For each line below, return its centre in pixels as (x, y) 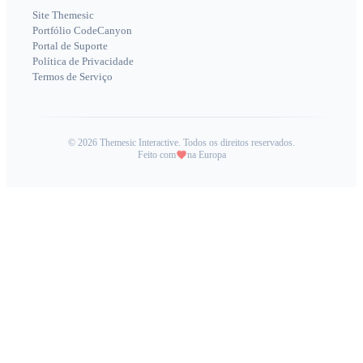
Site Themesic (63, 15)
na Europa (206, 154)
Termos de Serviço (73, 76)
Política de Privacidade (83, 61)
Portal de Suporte (70, 45)
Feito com (156, 154)
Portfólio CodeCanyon (82, 30)
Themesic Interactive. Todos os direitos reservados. (197, 142)
